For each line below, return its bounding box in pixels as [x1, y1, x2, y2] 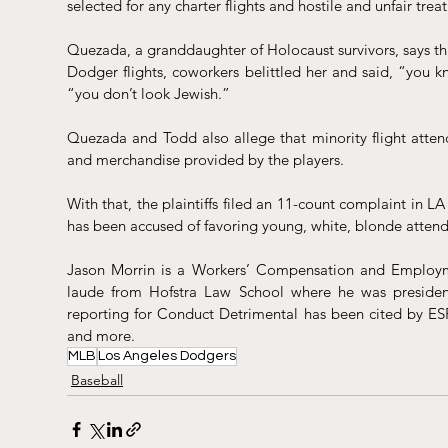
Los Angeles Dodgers [98, 349, 236, 363]
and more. [67, 326, 135, 345]
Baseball [71, 371, 123, 389]
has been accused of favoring [67, 216, 262, 235]
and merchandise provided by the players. [67, 150, 344, 169]
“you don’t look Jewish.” [67, 84, 230, 103]
